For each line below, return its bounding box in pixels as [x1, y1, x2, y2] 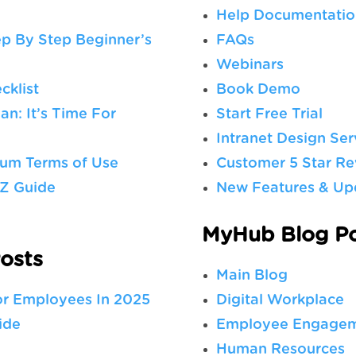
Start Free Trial [215, 107, 323, 122]
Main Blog [215, 269, 288, 283]
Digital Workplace [215, 293, 344, 308]
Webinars [215, 58, 284, 72]
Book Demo [215, 83, 300, 97]
